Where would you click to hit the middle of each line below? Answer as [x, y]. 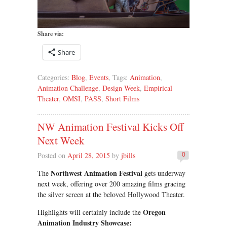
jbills [128, 155]
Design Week [121, 88]
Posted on [52, 155]
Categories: [54, 78]
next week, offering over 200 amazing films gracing [111, 183]
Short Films [122, 99]
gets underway [164, 173]
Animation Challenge [68, 88]
